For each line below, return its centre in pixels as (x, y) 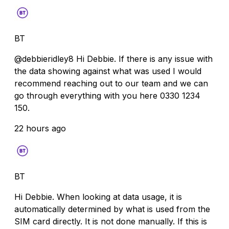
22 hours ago (40, 128)
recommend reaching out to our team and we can (111, 83)
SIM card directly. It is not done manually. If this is (111, 221)
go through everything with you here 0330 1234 (107, 95)
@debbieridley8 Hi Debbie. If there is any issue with (113, 59)
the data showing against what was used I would (108, 71)
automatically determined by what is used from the (112, 209)
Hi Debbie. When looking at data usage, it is (98, 197)
